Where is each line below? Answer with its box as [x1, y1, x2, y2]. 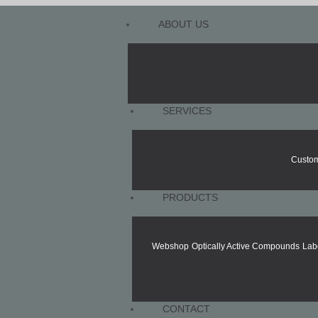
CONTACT [163, 303, 210, 314]
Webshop [151, 241, 189, 251]
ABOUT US [158, 18, 209, 30]
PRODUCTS [163, 192, 218, 203]
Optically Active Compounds [191, 241, 300, 251]
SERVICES [163, 105, 212, 116]
